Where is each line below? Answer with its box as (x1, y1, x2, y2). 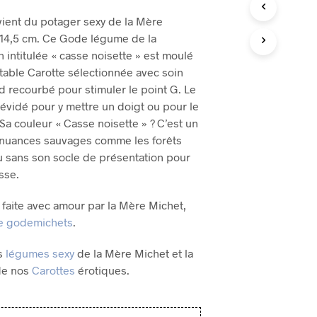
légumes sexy (6, 246, 75, 260)
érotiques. (75, 263, 130, 277)
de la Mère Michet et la (74, 246, 194, 260)
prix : (47, 24, 88, 41)
